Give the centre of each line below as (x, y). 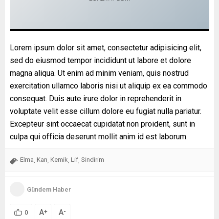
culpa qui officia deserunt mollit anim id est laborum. (99, 137)
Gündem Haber (49, 189)
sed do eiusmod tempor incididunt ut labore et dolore (100, 61)
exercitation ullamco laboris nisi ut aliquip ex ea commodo (109, 86)
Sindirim (93, 160)
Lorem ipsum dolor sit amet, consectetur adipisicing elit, (106, 48)
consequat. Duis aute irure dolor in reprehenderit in (96, 99)
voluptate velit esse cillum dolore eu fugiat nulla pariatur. (106, 111)
